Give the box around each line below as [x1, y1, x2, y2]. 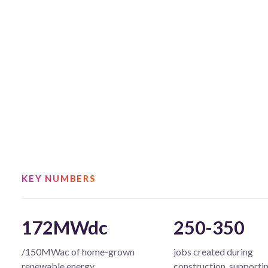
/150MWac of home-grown [22, 245, 135, 257]
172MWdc [22, 215, 108, 239]
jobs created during [173, 245, 254, 257]
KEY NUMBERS [22, 172, 96, 184]
